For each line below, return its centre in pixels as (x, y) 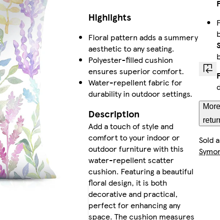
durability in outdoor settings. (140, 94)
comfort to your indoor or (134, 137)
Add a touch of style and (131, 126)
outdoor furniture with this (136, 149)
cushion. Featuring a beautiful (141, 171)
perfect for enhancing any (134, 205)
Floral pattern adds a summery (143, 37)
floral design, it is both (127, 183)
